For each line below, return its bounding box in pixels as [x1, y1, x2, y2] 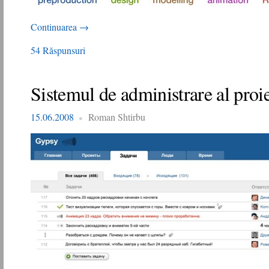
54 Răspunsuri [31, 44, 85, 56]
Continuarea [31, 20, 79, 33]
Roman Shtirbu [88, 110, 145, 123]
